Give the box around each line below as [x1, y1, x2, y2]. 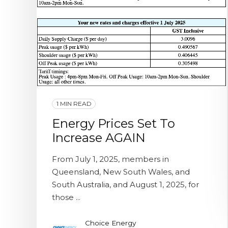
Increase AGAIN [52, 130, 146, 145]
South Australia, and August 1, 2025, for [52, 179, 199, 189]
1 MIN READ [56, 99, 92, 107]
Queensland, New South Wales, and [52, 166, 190, 177]
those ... [52, 192, 80, 202]
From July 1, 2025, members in [52, 154, 169, 164]
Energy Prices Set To [52, 116, 175, 131]
